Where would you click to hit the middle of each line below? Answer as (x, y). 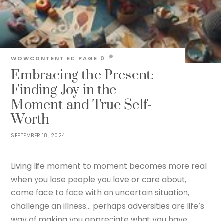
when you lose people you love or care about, (99, 179)
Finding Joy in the (64, 90)
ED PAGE (82, 58)
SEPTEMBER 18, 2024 (38, 136)
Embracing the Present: (83, 75)
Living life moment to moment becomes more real (109, 166)
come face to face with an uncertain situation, (100, 192)
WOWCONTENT (38, 58)
